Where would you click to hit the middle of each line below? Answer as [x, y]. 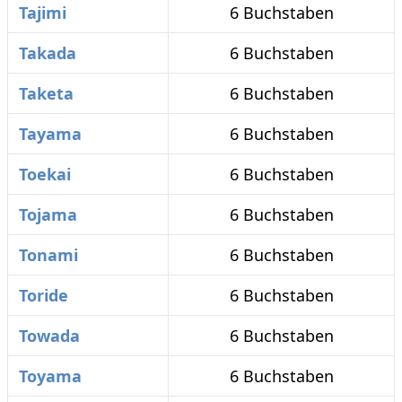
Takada [48, 53]
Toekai [45, 174]
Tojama [48, 214]
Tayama [50, 134]
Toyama [50, 376]
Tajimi [43, 13]
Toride [44, 295]
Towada [49, 336]
